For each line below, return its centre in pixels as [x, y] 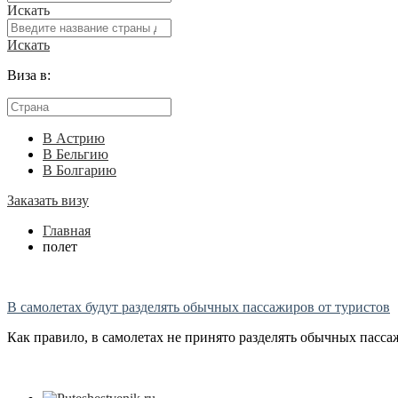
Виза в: [29, 76]
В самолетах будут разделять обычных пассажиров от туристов [199, 307]
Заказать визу [48, 201]
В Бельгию [76, 155]
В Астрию [74, 139]
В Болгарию [80, 171]
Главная [67, 231]
